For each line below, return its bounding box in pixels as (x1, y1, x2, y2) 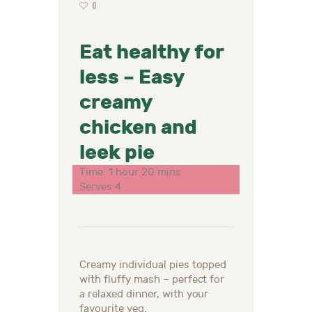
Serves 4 (79, 181, 121, 194)
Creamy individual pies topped (79, 259, 227, 272)
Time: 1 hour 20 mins (79, 166, 181, 179)
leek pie (79, 141, 155, 165)
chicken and (79, 116, 197, 140)
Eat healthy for (79, 40, 224, 65)
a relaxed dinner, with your (79, 288, 209, 301)
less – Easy (79, 65, 185, 90)
